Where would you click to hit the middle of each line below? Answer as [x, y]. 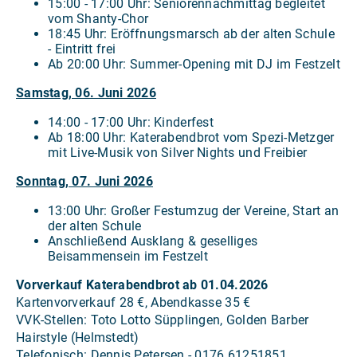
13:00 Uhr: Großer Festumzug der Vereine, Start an [194, 210]
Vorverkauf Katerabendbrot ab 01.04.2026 [142, 284]
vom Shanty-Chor [98, 18]
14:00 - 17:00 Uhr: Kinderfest [131, 122]
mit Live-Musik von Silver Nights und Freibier [178, 152]
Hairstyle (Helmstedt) [78, 337]
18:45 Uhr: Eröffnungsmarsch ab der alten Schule [191, 33]
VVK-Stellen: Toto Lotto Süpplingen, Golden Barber [163, 320]
